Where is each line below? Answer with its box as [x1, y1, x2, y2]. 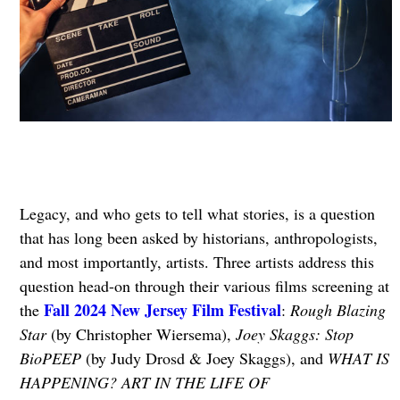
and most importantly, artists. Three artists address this [19, 251, 374, 273]
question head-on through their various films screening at [19, 275, 389, 297]
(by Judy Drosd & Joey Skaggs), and [85, 347, 328, 370]
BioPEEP [19, 347, 86, 370]
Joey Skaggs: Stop [235, 323, 354, 346]
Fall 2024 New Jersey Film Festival [43, 298, 281, 322]
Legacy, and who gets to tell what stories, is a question [19, 203, 375, 225]
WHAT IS [327, 347, 389, 370]
